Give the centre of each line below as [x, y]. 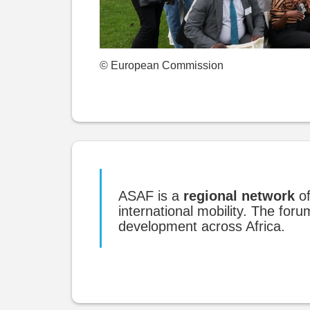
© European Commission [162, 65]
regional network [239, 196]
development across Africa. [202, 226]
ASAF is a [151, 196]
